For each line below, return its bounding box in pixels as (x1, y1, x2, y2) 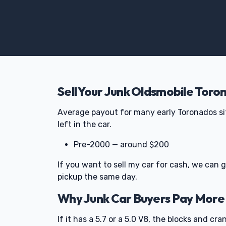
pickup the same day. (58, 172, 137, 182)
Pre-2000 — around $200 (74, 140, 169, 149)
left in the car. (58, 120, 111, 129)
